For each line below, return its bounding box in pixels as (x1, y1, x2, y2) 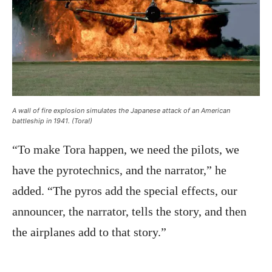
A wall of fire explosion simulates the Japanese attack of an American (12, 106, 230, 115)
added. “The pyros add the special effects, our (12, 184, 237, 198)
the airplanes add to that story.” (12, 225, 166, 239)
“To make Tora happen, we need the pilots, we (12, 143, 239, 157)
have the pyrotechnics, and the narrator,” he (12, 163, 226, 177)
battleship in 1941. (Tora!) (12, 117, 92, 126)
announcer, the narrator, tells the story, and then (12, 205, 246, 219)
